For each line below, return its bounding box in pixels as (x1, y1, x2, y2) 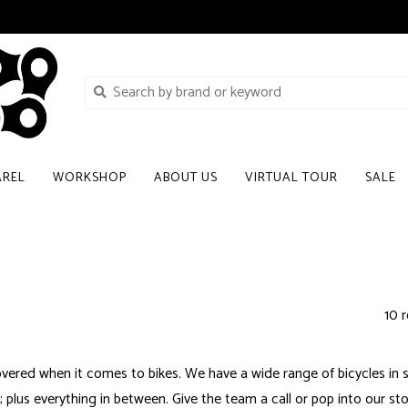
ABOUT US (154, 168, 218, 189)
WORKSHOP (53, 168, 127, 189)
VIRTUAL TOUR (245, 168, 338, 189)
